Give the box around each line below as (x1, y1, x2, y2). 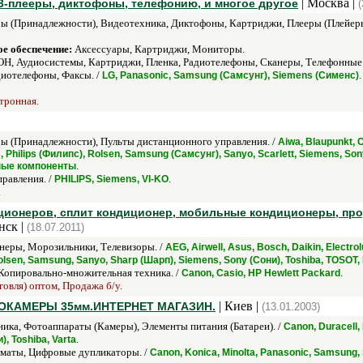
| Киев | (216, 299, 262, 313)
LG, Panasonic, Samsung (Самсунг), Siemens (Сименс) (102, 70, 359, 81)
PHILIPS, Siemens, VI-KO (54, 173, 169, 185)
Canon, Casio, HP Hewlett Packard (181, 267, 340, 279)
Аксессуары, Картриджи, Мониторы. (72, 43, 245, 55)
